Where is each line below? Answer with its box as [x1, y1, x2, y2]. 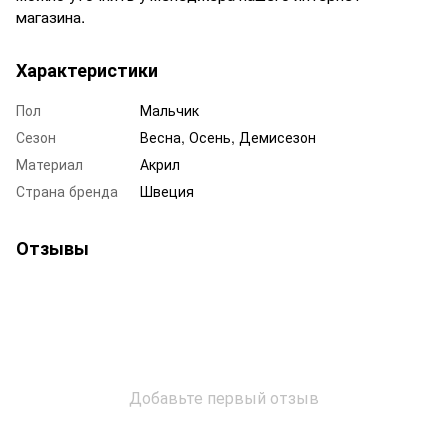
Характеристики [16, 56, 158, 83]
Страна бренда [16, 180, 118, 201]
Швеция [140, 180, 194, 201]
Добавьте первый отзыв [129, 385, 319, 409]
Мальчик [140, 99, 199, 120]
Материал [16, 153, 83, 174]
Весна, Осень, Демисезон [140, 126, 316, 147]
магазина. [16, 4, 85, 27]
